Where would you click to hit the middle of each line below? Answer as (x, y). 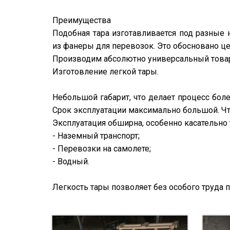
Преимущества (82, 20)
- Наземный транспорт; (96, 136)
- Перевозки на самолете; (102, 149)
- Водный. (71, 161)
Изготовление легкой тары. (106, 72)
